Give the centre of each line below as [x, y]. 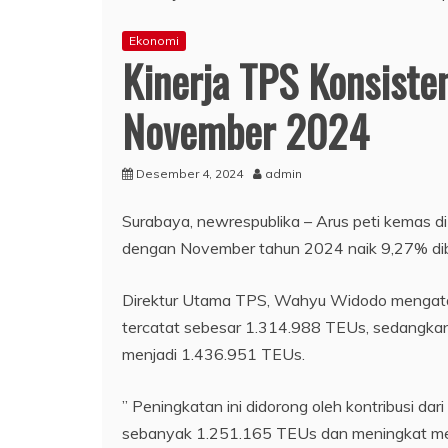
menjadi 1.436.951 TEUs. [213, 353]
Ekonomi [154, 40]
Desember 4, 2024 [189, 173]
